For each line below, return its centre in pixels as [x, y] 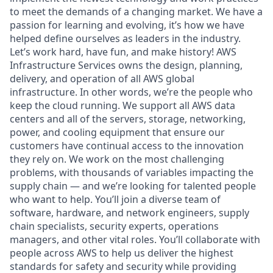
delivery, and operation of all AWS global [102, 78]
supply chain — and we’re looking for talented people [133, 186]
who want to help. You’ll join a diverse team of [115, 199]
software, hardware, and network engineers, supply [129, 212]
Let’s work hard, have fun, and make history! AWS [123, 51]
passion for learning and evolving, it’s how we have [127, 25]
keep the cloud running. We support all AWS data [122, 105]
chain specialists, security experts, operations [114, 226]
